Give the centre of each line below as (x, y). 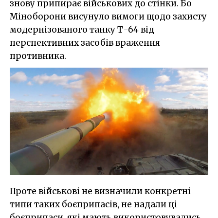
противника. (38, 56)
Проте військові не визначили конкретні (100, 191)
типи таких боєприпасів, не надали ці (93, 205)
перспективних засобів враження (85, 43)
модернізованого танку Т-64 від (82, 30)
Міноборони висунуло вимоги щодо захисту (108, 17)
